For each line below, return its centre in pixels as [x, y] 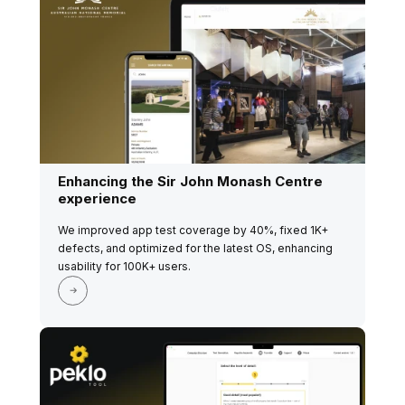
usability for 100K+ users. [124, 266]
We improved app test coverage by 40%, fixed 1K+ [193, 230]
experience [97, 198]
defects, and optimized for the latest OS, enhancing [195, 248]
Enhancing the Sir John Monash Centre [190, 181]
